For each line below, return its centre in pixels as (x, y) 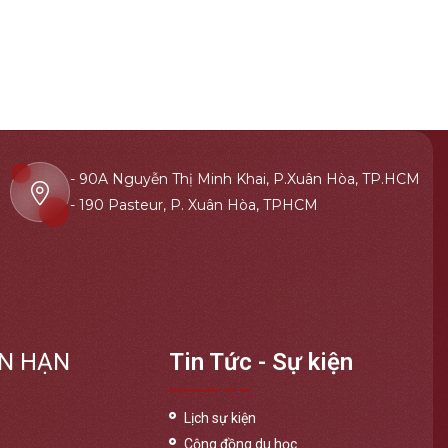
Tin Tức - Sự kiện (261, 361)
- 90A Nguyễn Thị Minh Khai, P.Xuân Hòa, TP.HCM (245, 179)
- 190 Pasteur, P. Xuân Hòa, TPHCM (194, 205)
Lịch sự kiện (220, 417)
